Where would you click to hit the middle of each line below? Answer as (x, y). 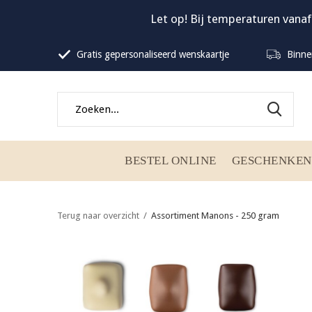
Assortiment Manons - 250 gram (215, 216)
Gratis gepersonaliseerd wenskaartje (151, 54)
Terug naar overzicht (98, 216)
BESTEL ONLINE (171, 160)
